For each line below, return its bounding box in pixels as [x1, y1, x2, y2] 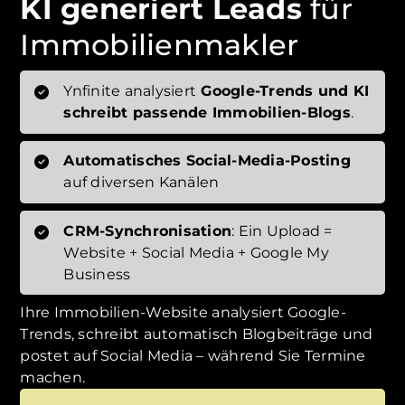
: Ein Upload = [231, 221, 333, 240]
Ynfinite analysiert [63, 82, 197, 100]
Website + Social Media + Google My [63, 243, 329, 261]
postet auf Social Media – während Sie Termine [20, 347, 366, 365]
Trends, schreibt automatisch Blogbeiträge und [20, 325, 373, 344]
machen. [20, 369, 86, 387]
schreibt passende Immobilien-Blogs [63, 104, 351, 122]
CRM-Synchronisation [63, 221, 232, 240]
